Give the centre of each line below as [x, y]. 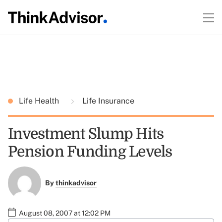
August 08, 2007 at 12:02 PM [65, 213]
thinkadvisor [76, 183]
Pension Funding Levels [90, 152]
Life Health [40, 101]
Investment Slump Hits [86, 134]
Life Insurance [107, 101]
